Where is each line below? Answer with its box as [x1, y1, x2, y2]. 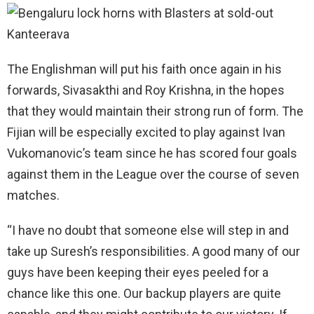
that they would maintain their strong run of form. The [7, 103, 303, 118]
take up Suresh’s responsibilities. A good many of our [7, 243, 300, 259]
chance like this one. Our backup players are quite [7, 285, 281, 301]
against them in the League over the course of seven [7, 166, 299, 182]
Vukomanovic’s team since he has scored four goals [7, 145, 297, 161]
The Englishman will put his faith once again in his [7, 61, 282, 76]
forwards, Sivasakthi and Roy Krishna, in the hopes [7, 82, 285, 97]
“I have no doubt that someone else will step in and [7, 222, 289, 238]
